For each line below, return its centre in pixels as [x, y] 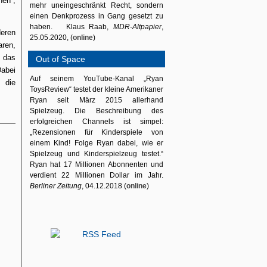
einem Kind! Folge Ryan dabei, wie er [97, 143]
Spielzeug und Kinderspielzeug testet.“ [97, 154]
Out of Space [60, 59]
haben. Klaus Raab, [72, 27]
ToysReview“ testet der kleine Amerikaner [97, 89]
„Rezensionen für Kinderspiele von [97, 132]
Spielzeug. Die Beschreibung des [97, 111]
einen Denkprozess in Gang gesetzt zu [97, 16]
